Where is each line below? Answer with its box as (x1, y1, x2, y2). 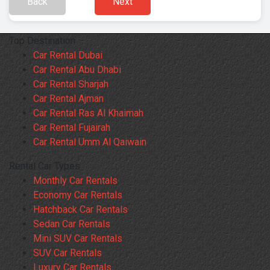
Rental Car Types (9, 160, 80, 172)
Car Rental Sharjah (33, 78, 108, 90)
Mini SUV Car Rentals (33, 233, 122, 245)
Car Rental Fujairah (33, 122, 110, 134)
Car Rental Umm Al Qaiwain (33, 136, 146, 148)
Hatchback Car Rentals (33, 204, 128, 216)
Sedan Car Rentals (33, 218, 110, 230)
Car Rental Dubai (33, 49, 102, 61)
